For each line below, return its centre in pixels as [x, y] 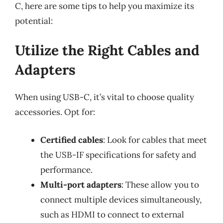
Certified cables [72, 140]
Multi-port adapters [81, 184]
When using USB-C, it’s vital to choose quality [105, 97]
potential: [34, 21]
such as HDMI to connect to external [112, 214]
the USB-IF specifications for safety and [118, 155]
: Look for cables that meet [155, 140]
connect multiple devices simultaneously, [121, 199]
